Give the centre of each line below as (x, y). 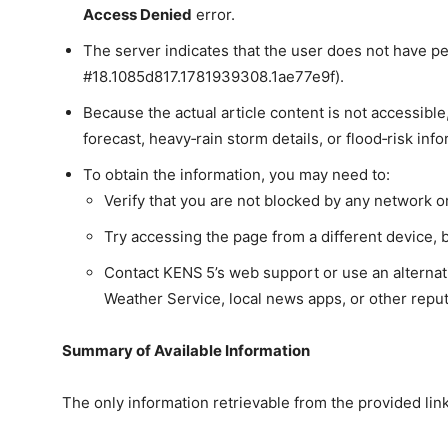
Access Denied (137, 15)
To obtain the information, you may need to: (236, 175)
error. (213, 15)
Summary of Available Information (186, 351)
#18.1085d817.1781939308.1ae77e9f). (213, 77)
